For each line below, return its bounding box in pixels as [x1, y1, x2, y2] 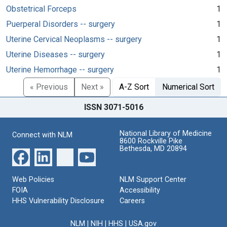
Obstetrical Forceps [6, 4, 77, 14]
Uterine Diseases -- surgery [6, 49, 105, 59]
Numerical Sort [162, 82, 214, 92]
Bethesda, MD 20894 [120, 144, 187, 153]
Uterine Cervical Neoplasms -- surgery [6, 34, 142, 44]
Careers [120, 196, 145, 205]
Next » [81, 82, 104, 92]
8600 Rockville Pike [120, 136, 182, 145]
